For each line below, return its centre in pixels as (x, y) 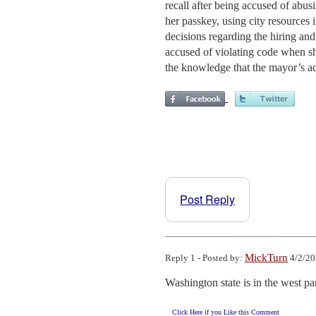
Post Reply (207, 199)
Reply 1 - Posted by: (205, 257)
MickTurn (266, 257)
